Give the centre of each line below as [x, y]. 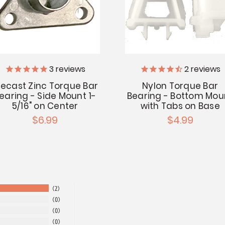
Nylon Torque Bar [180, 86]
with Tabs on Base [180, 106]
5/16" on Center [45, 106]
